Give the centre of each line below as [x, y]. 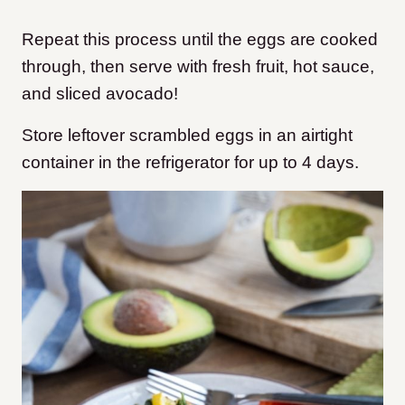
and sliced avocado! [100, 94]
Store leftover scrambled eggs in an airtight [187, 136]
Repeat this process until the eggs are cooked [200, 40]
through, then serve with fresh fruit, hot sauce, [198, 67]
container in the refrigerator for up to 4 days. [190, 163]
